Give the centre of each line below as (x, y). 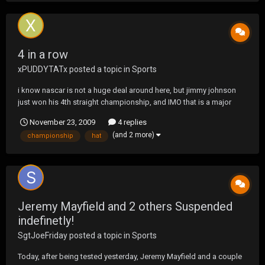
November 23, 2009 (62, 122)
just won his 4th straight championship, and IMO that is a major (125, 102)
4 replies (131, 122)
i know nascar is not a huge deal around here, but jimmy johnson (127, 90)
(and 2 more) (134, 135)
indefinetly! (46, 221)
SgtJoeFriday (43, 236)
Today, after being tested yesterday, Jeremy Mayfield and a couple (130, 257)
